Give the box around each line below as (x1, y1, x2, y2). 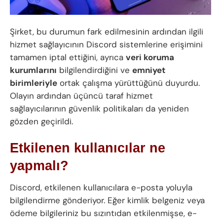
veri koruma (126, 52, 174, 63)
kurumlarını (10, 65, 57, 76)
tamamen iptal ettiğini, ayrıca (10, 52, 126, 63)
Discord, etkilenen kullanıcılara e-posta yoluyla (10, 182, 192, 193)
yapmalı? (10, 157, 69, 173)
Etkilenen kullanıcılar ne (10, 140, 165, 155)
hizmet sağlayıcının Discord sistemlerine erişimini (10, 39, 203, 50)
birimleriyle (10, 77, 57, 89)
